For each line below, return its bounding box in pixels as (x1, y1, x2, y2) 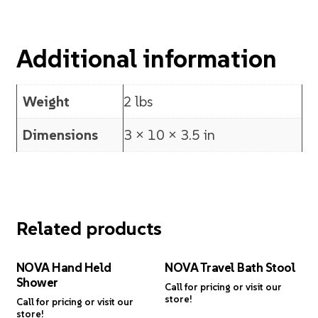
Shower (16, 274, 58, 290)
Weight (22, 92, 70, 111)
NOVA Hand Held (16, 259, 111, 275)
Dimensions (22, 125, 98, 144)
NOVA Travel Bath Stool (165, 259, 296, 275)
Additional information (16, 43, 277, 75)
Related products (16, 216, 162, 240)
